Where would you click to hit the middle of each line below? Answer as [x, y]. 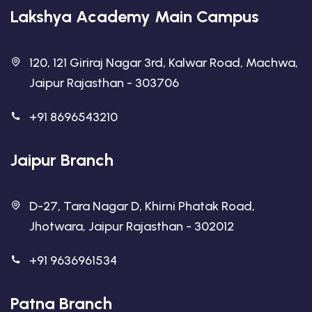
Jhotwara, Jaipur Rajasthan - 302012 [132, 226]
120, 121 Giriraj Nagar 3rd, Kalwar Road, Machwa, [164, 63]
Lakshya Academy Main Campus [135, 16]
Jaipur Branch [62, 160]
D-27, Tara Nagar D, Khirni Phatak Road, [142, 206]
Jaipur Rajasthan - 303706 [104, 83]
